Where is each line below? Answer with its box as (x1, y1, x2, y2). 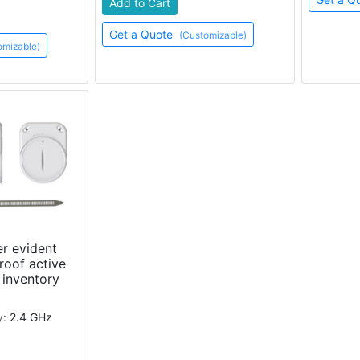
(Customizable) (178, 29, 247, 42)
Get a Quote (108, 27, 176, 42)
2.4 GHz (9, 310, 52, 325)
